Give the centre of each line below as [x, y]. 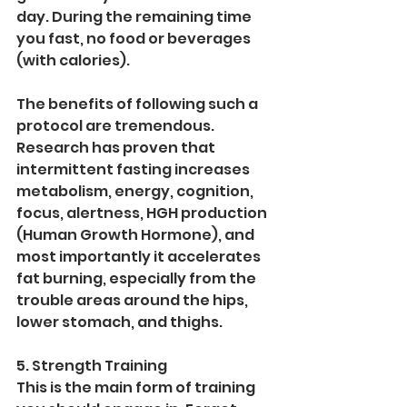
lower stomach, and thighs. [121, 323]
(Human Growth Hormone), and [137, 235]
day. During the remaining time [135, 17]
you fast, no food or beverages [135, 39]
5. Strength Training [92, 366]
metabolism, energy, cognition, [136, 192]
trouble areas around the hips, [134, 301]
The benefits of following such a [139, 104]
